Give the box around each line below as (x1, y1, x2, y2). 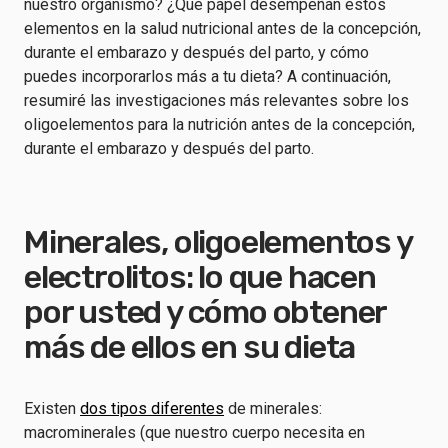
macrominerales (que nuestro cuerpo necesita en (24, 423, 365, 442)
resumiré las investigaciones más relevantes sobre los (24, 91, 409, 110)
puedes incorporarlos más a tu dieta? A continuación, (24, 67, 391, 86)
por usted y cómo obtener (24, 293, 387, 331)
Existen (24, 399, 80, 418)
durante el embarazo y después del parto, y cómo (24, 43, 369, 62)
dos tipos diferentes (80, 399, 224, 418)
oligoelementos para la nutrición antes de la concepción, (24, 115, 415, 134)
